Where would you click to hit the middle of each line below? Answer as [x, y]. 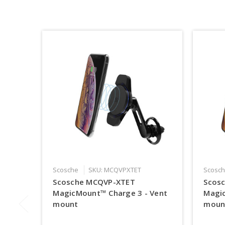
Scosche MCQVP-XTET [94, 182]
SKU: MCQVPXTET [115, 170]
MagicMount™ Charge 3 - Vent [110, 193]
